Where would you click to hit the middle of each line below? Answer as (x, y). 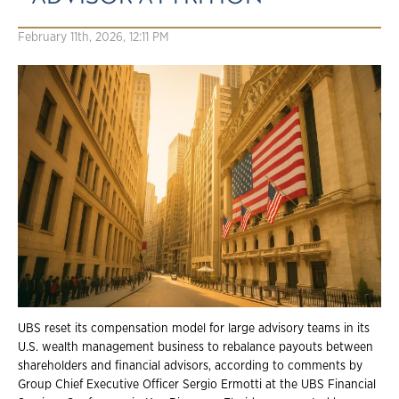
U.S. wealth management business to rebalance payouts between (195, 347)
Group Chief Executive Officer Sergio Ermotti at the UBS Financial (197, 384)
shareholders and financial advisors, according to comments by (190, 366)
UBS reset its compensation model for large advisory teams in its (194, 328)
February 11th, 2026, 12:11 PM (94, 37)
